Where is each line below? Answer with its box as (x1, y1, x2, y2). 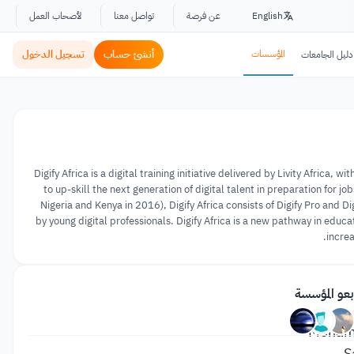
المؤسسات (251, 47, 285, 61)
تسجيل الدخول (22, 47, 85, 62)
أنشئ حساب (104, 47, 154, 62)
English (252, 8, 283, 23)
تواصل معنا (114, 8, 154, 23)
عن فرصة (186, 8, 220, 23)
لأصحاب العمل (29, 8, 81, 23)
